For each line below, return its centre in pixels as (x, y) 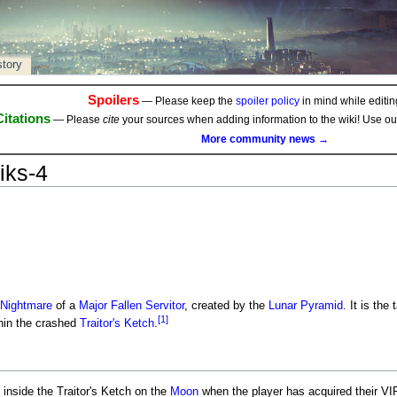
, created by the (226, 306)
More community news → (265, 139)
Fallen (126, 306)
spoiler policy (267, 101)
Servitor (164, 306)
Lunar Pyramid (305, 306)
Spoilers (113, 100)
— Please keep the (187, 101)
